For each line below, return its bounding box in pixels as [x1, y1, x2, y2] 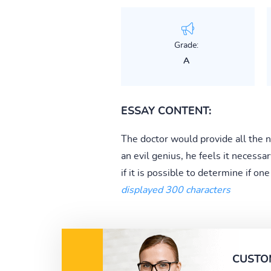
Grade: [174, 41, 198, 50]
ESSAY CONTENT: [120, 105, 211, 117]
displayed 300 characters [120, 184, 230, 195]
